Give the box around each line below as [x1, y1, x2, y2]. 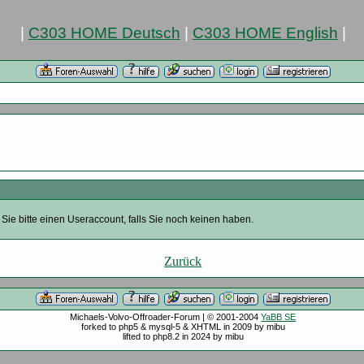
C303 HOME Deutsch [28, 24, 180, 41]
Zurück [164, 254, 202, 268]
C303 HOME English [192, 24, 338, 41]
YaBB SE [261, 312, 297, 322]
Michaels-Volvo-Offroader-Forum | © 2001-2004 [70, 312, 262, 322]
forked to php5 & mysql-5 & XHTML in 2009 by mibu [80, 322, 285, 331]
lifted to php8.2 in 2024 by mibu [122, 331, 244, 341]
